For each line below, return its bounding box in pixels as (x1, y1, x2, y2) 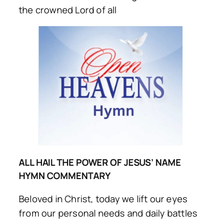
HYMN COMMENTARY (19, 169, 110, 183)
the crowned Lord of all (19, 3, 117, 16)
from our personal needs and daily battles (19, 206, 198, 220)
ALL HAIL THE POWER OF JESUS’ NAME (19, 156, 181, 169)
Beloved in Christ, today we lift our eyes (19, 192, 188, 205)
